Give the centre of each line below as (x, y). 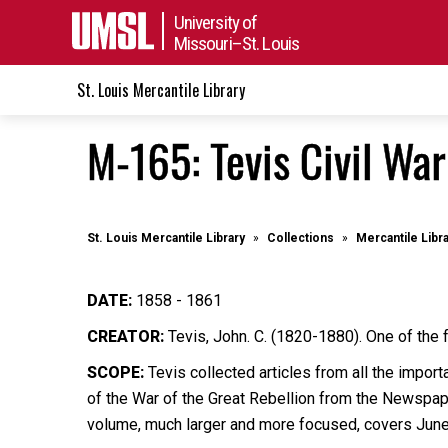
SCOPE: (115, 372)
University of (215, 22)
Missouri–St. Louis (236, 43)
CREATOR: (127, 336)
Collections (300, 238)
